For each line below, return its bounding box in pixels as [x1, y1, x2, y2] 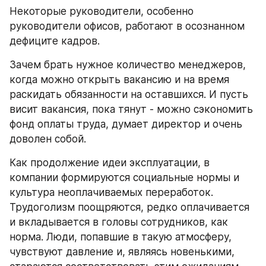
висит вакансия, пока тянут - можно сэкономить [9, 103, 253, 115]
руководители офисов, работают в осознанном [9, 20, 245, 32]
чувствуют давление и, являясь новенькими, [9, 245, 235, 258]
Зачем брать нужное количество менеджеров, [9, 58, 246, 71]
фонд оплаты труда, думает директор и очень [9, 118, 242, 130]
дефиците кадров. [9, 34, 100, 47]
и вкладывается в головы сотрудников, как [9, 216, 228, 228]
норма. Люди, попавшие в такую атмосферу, [9, 230, 232, 243]
